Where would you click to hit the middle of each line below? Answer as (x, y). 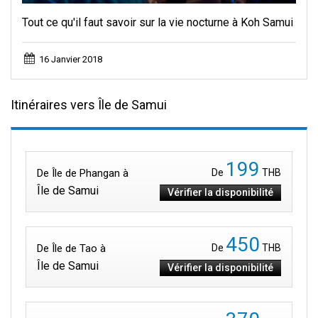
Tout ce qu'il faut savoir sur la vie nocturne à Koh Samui (158, 22)
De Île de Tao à (71, 248)
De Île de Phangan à (83, 173)
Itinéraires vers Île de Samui (89, 104)
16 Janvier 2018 (70, 59)
